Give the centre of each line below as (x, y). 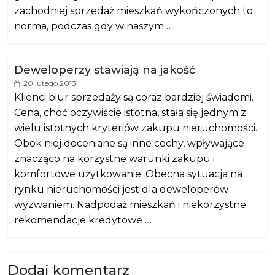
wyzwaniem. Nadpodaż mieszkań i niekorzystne (130, 205)
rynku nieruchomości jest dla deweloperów (122, 189)
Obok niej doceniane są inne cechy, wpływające (130, 143)
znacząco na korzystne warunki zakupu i (115, 159)
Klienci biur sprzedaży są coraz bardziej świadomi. (134, 97)
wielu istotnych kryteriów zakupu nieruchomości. (136, 128)
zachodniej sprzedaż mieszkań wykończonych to (134, 11)
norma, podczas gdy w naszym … (94, 26)
